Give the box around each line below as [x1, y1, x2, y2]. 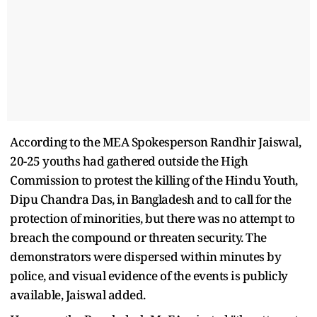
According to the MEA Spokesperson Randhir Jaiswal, [10, 133, 301, 150]
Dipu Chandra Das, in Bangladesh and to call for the [10, 190, 292, 207]
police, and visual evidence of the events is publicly [10, 267, 288, 284]
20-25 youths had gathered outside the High [10, 152, 248, 169]
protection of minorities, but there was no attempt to [10, 209, 295, 226]
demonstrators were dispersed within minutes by [10, 248, 281, 265]
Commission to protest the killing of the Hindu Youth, [10, 171, 298, 188]
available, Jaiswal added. [10, 286, 146, 303]
